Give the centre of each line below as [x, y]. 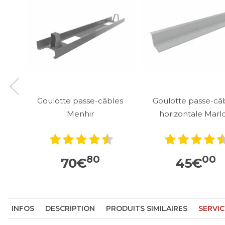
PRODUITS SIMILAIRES [147, 208]
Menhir [80, 114]
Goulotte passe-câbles [80, 100]
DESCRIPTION [70, 208]
